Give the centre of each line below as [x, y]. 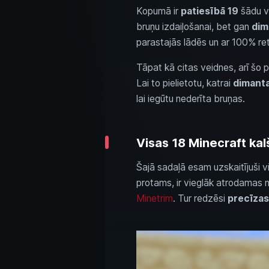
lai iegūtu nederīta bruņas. [190, 98]
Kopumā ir [158, 11]
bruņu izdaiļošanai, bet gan [194, 26]
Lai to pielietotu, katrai [184, 83]
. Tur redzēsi [200, 198]
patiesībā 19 [209, 11]
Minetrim [154, 198]
